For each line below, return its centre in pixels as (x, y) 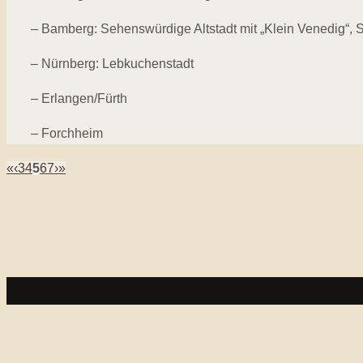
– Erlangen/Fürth (79, 99)
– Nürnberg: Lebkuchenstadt (112, 64)
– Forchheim (67, 134)
